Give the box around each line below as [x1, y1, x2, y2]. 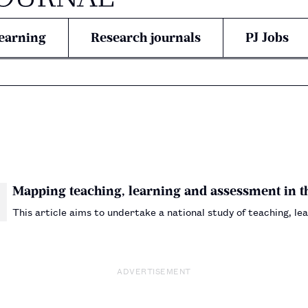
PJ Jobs [245, 30, 289, 45]
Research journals [91, 30, 201, 45]
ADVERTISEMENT [117, 263, 191, 277]
